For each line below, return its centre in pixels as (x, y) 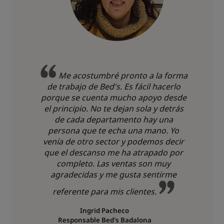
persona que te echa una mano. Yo (113, 130)
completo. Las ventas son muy (113, 163)
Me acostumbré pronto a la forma (122, 75)
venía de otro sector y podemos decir (113, 141)
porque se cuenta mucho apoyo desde (113, 97)
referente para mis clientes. (105, 191)
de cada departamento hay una (113, 119)
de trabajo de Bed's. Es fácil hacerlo (113, 86)
